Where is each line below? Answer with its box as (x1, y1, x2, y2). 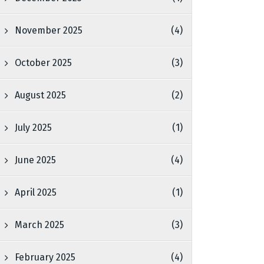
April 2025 (15, 187, 57, 198)
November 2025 (15, 25, 83, 36)
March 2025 (15, 219, 65, 230)
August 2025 (15, 90, 67, 101)
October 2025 (15, 57, 72, 68)
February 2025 (15, 252, 76, 263)
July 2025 (15, 122, 52, 133)
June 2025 (15, 154, 57, 166)
